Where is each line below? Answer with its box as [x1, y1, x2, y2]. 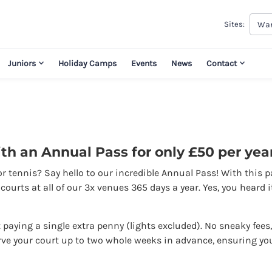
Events [131, 58, 157, 69]
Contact [206, 58, 237, 69]
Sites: [224, 19, 245, 29]
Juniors [8, 58, 36, 69]
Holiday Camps [58, 58, 117, 69]
